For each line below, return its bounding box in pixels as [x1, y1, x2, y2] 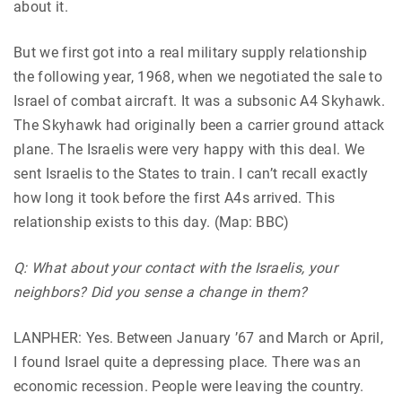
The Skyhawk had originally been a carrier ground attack [13, 117, 385, 135]
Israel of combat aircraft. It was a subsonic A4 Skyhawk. [13, 92, 385, 110]
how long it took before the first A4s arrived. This [13, 189, 336, 207]
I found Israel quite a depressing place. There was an [13, 354, 361, 371]
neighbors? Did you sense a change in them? [13, 284, 308, 301]
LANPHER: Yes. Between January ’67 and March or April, [13, 329, 383, 347]
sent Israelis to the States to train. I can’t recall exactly [13, 165, 369, 183]
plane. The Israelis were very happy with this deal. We [13, 141, 365, 159]
